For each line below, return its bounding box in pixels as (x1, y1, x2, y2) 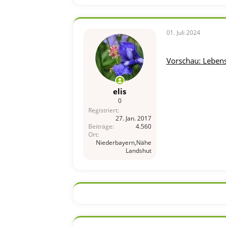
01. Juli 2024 (166, 28, 200, 37)
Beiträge (88, 122, 112, 131)
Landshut (125, 146, 151, 155)
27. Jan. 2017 (115, 114, 151, 123)
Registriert (88, 105, 118, 115)
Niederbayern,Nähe (95, 138, 151, 147)
